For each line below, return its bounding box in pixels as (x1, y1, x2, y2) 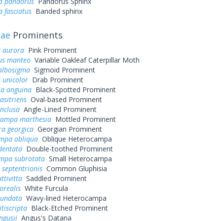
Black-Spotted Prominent (31, 85, 116, 94)
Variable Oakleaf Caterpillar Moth (30, 55, 140, 65)
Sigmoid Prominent (30, 65, 95, 74)
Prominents (10, 29, 63, 41)
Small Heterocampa (44, 154, 112, 163)
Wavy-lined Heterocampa (22, 193, 107, 203)
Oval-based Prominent (26, 95, 102, 104)
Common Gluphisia (42, 164, 107, 173)
